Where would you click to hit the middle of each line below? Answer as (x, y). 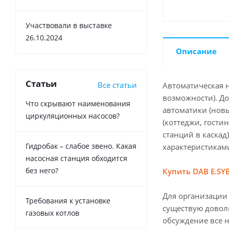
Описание (196, 51)
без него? (42, 171)
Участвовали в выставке (69, 26)
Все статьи (117, 85)
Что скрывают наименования (78, 104)
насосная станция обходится (76, 158)
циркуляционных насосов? (73, 116)
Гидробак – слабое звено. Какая (81, 146)
